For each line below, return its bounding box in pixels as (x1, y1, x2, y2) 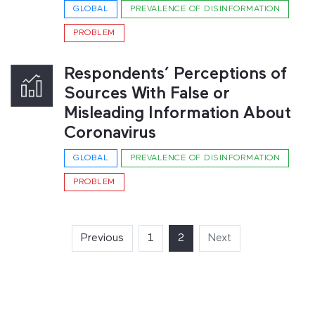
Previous (81, 233, 124, 244)
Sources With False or (64, 86, 230, 103)
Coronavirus (64, 125, 156, 142)
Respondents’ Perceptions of (64, 66, 287, 83)
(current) (184, 233, 226, 244)
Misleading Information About (64, 105, 291, 122)
